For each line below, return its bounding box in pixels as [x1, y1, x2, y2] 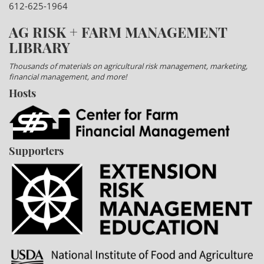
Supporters [9, 143, 64, 158]
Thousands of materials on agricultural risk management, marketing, [9, 61, 247, 72]
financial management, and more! [9, 71, 127, 82]
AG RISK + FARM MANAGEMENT [9, 22, 227, 42]
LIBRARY [9, 38, 70, 57]
